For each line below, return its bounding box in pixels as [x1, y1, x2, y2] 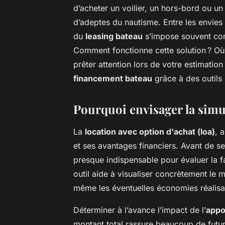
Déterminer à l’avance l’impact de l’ [73, 204, 206, 215]
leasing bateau [85, 31, 143, 41]
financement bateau [73, 73, 152, 83]
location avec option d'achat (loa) [85, 126, 215, 137]
